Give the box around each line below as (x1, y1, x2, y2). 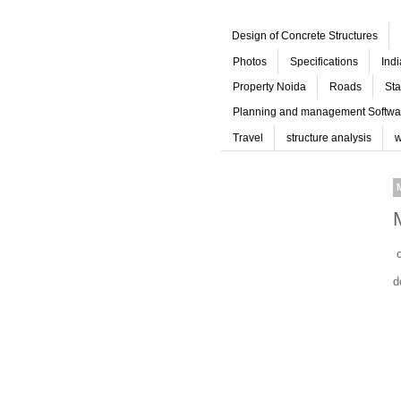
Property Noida (233, 80, 306, 93)
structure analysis (286, 131, 371, 144)
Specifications (290, 55, 358, 68)
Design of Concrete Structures (232, 30, 378, 43)
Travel (233, 131, 263, 144)
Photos (233, 55, 267, 68)
